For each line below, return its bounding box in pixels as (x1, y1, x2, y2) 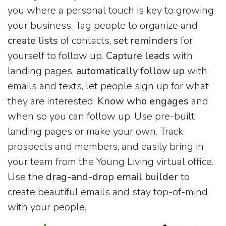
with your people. (8, 200, 86, 214)
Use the (8, 170, 46, 184)
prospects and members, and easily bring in (8, 140, 204, 154)
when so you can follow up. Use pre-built (8, 109, 195, 124)
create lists (8, 34, 58, 48)
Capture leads (106, 49, 170, 63)
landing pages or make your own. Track (8, 125, 183, 139)
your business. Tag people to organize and (8, 19, 198, 33)
